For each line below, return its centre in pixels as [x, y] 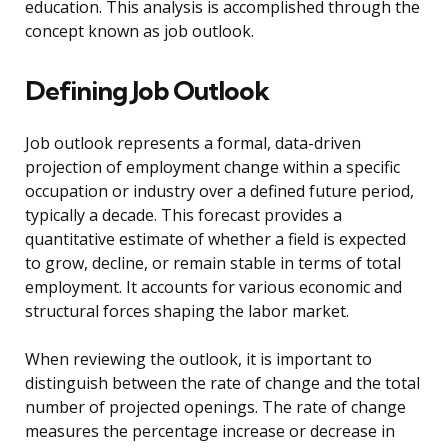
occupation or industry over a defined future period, [219, 191]
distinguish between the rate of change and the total [222, 383]
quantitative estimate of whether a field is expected [215, 239]
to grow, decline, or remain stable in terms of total [213, 263]
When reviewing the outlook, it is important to [198, 359]
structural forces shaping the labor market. [187, 311]
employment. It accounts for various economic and [213, 287]
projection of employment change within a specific [212, 167]
